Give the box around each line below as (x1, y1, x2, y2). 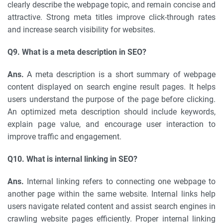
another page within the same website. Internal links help (7, 189, 216, 199)
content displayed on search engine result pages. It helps (7, 82, 216, 92)
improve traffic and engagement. (7, 132, 121, 141)
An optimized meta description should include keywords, (7, 107, 216, 116)
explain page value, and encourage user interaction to (7, 119, 216, 129)
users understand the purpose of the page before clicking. (7, 95, 216, 104)
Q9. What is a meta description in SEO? (7, 47, 146, 57)
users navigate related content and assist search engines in (7, 202, 216, 211)
